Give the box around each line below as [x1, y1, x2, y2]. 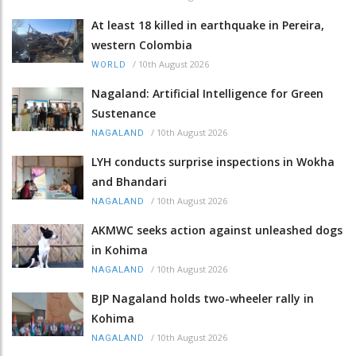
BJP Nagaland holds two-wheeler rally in [91, 290, 314, 306]
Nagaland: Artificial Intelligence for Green [91, 85, 323, 101]
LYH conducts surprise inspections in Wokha [91, 153, 335, 169]
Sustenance [91, 105, 156, 121]
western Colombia [91, 37, 192, 52]
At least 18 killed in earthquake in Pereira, [91, 17, 324, 33]
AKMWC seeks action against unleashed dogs [91, 222, 342, 238]
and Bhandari [91, 173, 167, 189]
